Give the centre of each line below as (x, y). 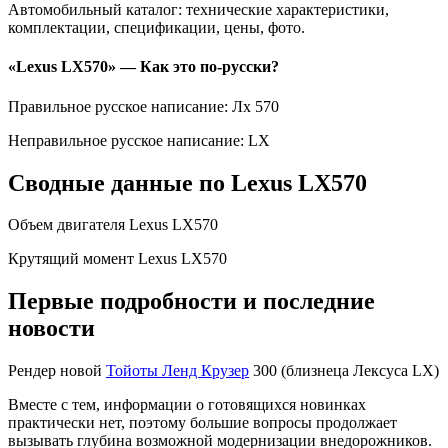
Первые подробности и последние (191, 301)
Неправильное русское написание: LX (139, 140)
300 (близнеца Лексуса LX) (344, 371)
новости (51, 328)
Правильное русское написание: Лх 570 (143, 106)
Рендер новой (57, 371)
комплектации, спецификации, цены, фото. (156, 28)
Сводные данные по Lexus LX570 (187, 182)
